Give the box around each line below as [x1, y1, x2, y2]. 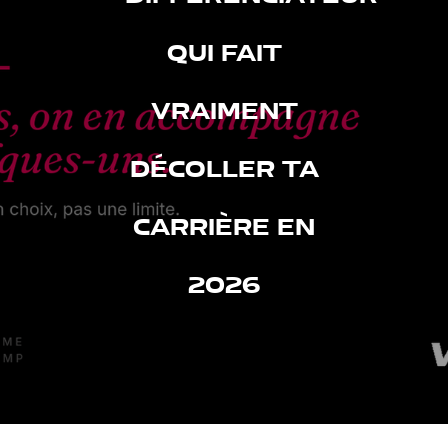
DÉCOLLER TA [129, 156, 319, 182]
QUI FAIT [166, 40, 282, 66]
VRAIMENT [150, 98, 298, 124]
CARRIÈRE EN [133, 214, 315, 240]
